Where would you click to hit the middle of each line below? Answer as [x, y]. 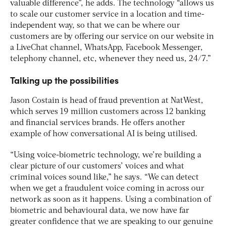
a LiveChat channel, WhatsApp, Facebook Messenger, [106, 48]
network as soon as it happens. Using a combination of [110, 200]
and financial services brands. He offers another [98, 123]
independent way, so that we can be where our [95, 26]
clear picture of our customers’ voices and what [97, 167]
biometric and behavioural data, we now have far [100, 211]
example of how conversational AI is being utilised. [105, 134]
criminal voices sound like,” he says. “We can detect [104, 178]
